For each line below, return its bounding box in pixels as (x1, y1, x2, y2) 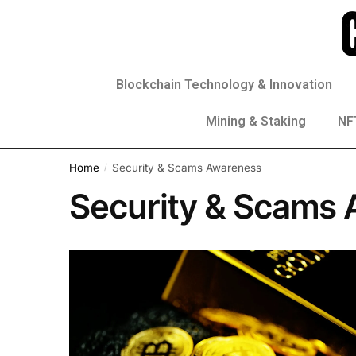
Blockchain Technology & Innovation (116, 77, 332, 92)
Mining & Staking (206, 114, 306, 129)
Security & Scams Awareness (111, 161, 261, 174)
